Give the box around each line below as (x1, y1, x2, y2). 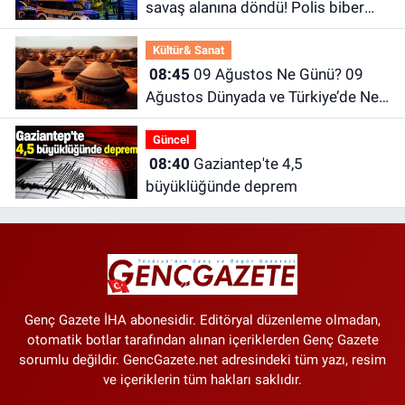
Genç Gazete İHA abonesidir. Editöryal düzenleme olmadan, (24, 312, 381, 329)
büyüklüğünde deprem (145, 177, 297, 196)
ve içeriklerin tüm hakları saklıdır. (103, 372, 302, 389)
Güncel (152, 132, 189, 146)
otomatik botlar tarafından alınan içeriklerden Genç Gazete (26, 332, 379, 349)
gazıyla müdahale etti (145, 21, 289, 40)
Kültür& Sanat (152, 42, 224, 57)
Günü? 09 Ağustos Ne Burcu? (274, 110, 344, 129)
